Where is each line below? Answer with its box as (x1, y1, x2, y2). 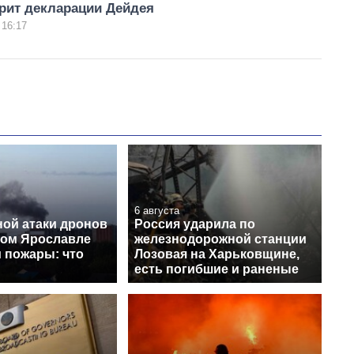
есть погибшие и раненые (134, 262, 299, 276)
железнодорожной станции (134, 232, 307, 246)
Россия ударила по (134, 217, 255, 231)
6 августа (134, 204, 179, 217)
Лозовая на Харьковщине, (134, 247, 299, 261)
